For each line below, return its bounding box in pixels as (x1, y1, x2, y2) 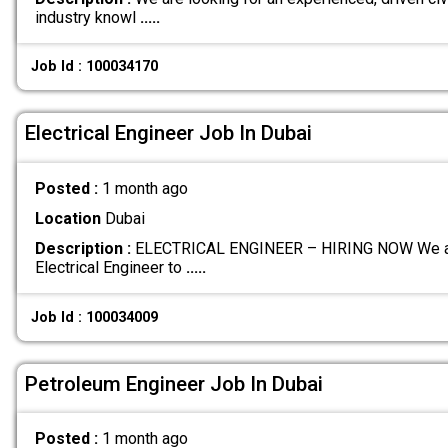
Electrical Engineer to (34, 258, 186, 278)
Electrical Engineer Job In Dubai (25, 121, 312, 146)
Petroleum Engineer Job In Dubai (25, 371, 323, 396)
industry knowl (34, 7, 140, 27)
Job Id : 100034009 (31, 308, 159, 326)
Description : (34, 239, 131, 259)
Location (34, 209, 101, 229)
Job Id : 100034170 (31, 58, 159, 76)
